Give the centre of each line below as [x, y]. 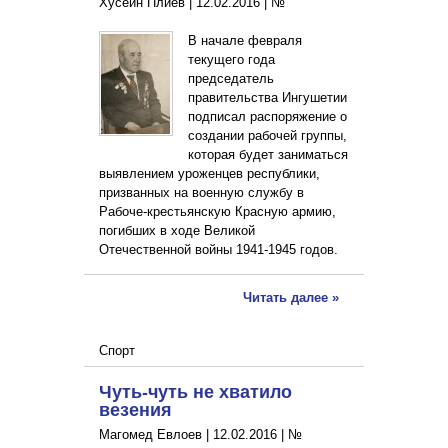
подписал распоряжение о [267, 117]
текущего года [231, 60]
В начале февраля [244, 41]
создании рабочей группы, [267, 136]
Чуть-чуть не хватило [195, 391]
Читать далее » [291, 298]
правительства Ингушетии [267, 98]
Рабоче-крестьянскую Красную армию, [217, 212]
